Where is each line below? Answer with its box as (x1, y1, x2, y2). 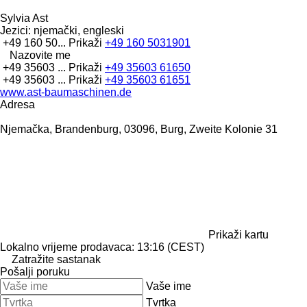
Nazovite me (10, 49, 71, 61)
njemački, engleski (31, 24, 124, 36)
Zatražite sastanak (12, 253, 101, 265)
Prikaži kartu (208, 228, 269, 241)
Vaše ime (146, 280, 191, 292)
